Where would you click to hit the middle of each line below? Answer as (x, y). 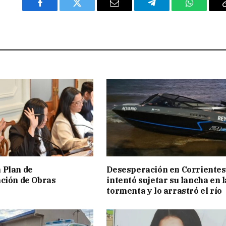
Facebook (57, 10)
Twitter (90, 10)
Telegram (168, 10)
